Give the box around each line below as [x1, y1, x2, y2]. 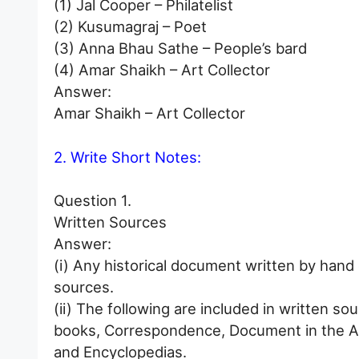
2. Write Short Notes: [54, 147, 201, 166]
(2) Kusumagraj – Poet [54, 17, 207, 35]
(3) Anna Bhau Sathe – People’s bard [54, 38, 307, 57]
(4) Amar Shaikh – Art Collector [54, 60, 270, 79]
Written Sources [54, 213, 167, 232]
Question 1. [54, 192, 131, 210]
